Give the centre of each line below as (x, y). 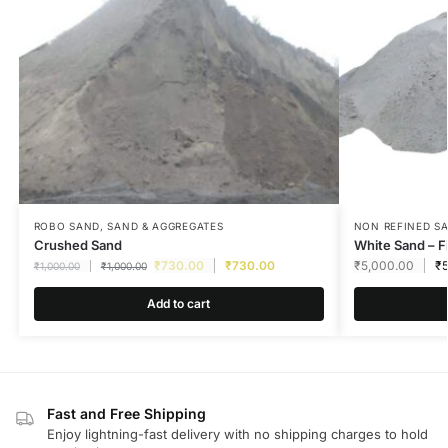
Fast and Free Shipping (126, 413)
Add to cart (179, 303)
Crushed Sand (77, 244)
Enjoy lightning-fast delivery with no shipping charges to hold (237, 434)
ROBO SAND (67, 225)
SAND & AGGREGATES (165, 225)
